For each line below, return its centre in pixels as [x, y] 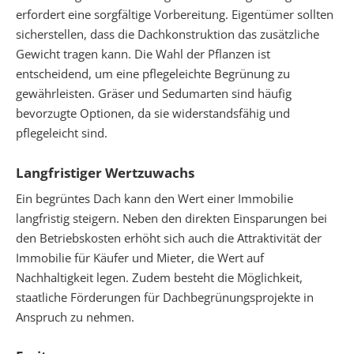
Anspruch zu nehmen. [75, 316]
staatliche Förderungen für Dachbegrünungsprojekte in [165, 297]
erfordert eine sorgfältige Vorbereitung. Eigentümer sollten [175, 15]
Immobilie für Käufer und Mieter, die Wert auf [140, 257]
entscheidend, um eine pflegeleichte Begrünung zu [153, 74]
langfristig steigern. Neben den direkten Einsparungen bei [171, 218]
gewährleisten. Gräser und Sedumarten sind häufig [154, 94]
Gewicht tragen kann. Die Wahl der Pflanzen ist [143, 54]
